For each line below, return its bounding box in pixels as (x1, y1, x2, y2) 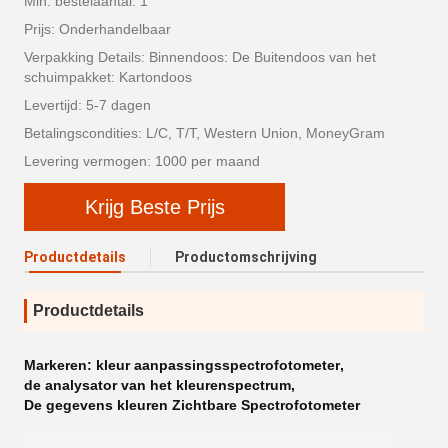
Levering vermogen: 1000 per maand (24, 153, 260, 169)
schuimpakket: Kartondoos (24, 69, 192, 85)
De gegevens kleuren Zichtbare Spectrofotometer (24, 397, 360, 413)
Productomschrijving (175, 249, 317, 265)
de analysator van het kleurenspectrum (24, 377, 291, 393)
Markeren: (24, 357, 96, 373)
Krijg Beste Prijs (84, 196, 225, 218)
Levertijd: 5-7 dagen (24, 97, 151, 113)
